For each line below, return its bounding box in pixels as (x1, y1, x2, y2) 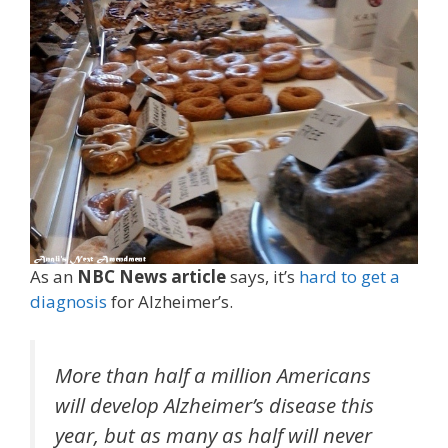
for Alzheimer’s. (107, 290, 233, 314)
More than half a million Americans (55, 360, 371, 389)
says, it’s (226, 265, 299, 289)
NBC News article (77, 265, 226, 289)
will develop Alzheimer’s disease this (55, 390, 374, 419)
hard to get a (299, 265, 400, 289)
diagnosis (30, 290, 107, 314)
